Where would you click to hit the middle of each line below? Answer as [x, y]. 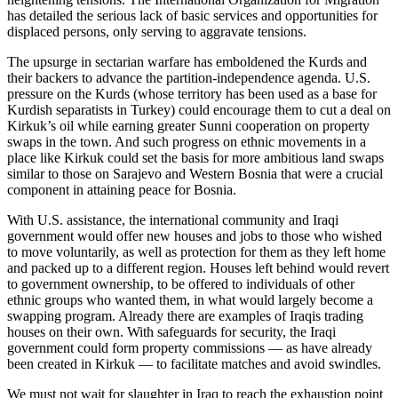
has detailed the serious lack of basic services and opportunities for [192, 15]
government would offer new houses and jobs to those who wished [195, 235]
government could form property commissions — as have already [190, 347]
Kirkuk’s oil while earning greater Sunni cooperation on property [188, 125]
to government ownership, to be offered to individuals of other [181, 283]
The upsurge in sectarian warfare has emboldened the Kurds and [187, 61]
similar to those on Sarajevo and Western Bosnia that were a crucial [195, 173]
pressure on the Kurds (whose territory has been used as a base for [192, 93]
